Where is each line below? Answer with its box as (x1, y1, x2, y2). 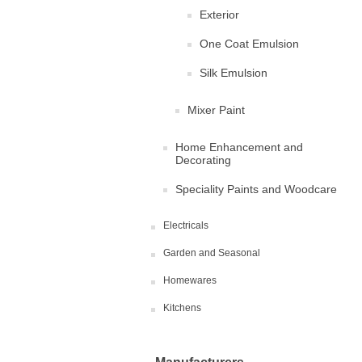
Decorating (175, 154, 231, 166)
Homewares (163, 275, 217, 286)
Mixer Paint (187, 103, 245, 116)
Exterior (200, 8, 239, 21)
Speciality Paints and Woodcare (175, 183, 337, 196)
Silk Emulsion (200, 66, 267, 79)
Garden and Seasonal (163, 247, 260, 259)
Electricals (163, 220, 208, 231)
